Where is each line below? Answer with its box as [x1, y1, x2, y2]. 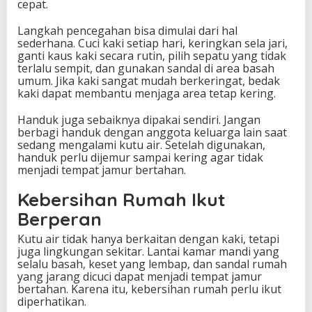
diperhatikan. [17, 294, 86, 310]
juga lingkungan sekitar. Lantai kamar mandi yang [17, 244, 279, 260]
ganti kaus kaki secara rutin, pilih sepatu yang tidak [17, 48, 286, 64]
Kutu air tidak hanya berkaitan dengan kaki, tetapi [17, 231, 279, 247]
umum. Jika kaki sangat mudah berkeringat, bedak [17, 73, 280, 89]
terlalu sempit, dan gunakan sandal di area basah [17, 61, 274, 77]
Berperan [17, 208, 102, 231]
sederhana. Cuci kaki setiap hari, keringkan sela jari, [17, 36, 288, 52]
